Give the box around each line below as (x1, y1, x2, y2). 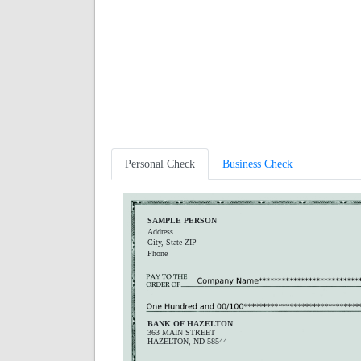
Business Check (222, 158, 293, 170)
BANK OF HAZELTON (147, 318, 233, 328)
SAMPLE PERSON (147, 216, 217, 226)
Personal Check (125, 158, 195, 170)
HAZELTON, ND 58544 (147, 336, 227, 346)
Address (147, 226, 173, 236)
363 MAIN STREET (147, 327, 215, 337)
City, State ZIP (147, 238, 197, 247)
